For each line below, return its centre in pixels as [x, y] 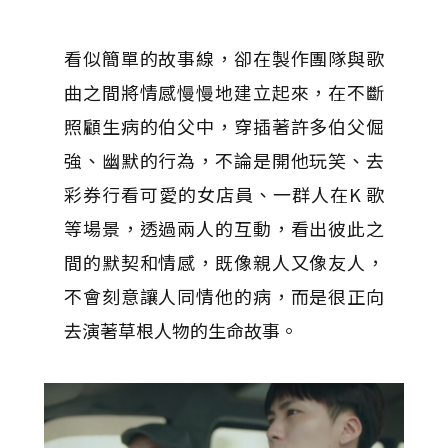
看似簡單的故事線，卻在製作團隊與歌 [224, 57]
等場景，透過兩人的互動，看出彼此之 [224, 227]
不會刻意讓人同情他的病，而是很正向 [224, 295]
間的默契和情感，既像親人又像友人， [224, 261]
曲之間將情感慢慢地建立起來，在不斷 [224, 91]
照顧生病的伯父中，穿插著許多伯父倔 [224, 125]
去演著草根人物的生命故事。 [181, 329]
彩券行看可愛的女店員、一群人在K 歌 [224, 193]
